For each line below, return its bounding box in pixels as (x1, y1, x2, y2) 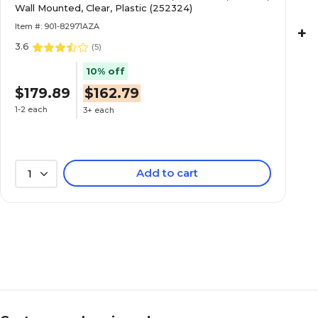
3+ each (83, 104, 114, 115)
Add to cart (136, 166, 199, 180)
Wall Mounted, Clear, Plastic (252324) (15, 2, 192, 13)
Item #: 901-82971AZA (15, 21, 99, 31)
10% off (86, 65, 125, 77)
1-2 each (15, 104, 48, 114)
